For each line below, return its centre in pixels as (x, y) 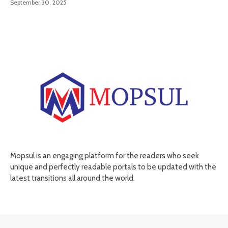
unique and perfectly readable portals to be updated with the (113, 167)
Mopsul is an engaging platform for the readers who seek (105, 155)
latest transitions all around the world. (73, 178)
